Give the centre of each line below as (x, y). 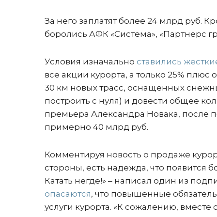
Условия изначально (91, 62)
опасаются (68, 194)
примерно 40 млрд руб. (96, 127)
